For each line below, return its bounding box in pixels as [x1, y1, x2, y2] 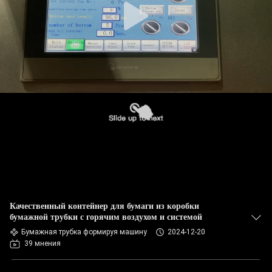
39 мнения [24, 239, 61, 248]
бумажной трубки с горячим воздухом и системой [10, 212, 202, 222]
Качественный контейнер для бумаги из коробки [10, 202, 199, 211]
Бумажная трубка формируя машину [21, 228, 147, 236]
